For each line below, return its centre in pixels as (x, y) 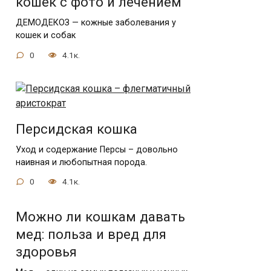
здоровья (46, 252)
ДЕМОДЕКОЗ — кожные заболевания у (96, 23)
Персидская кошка (77, 129)
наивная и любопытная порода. (81, 162)
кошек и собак (46, 36)
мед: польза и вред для (91, 234)
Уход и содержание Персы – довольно (97, 149)
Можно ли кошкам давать (100, 217)
